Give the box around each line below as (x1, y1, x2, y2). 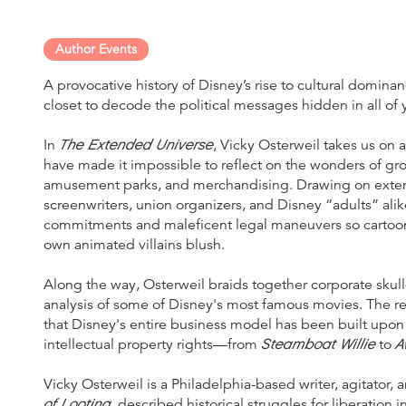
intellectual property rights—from (43, 334, 261, 353)
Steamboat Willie (261, 333, 375, 353)
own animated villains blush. (43, 235, 225, 254)
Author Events (55, 40, 137, 57)
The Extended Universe (59, 134, 213, 154)
